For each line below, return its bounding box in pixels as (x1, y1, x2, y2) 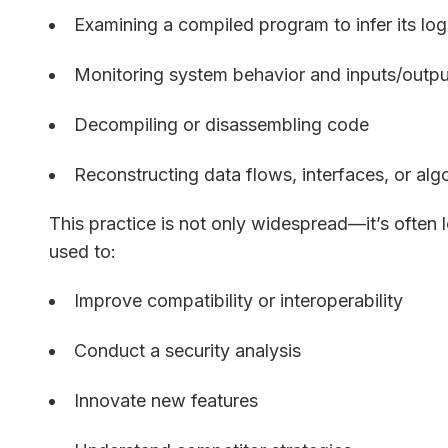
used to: (49, 241, 117, 262)
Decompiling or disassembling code (74, 114, 370, 135)
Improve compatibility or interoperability (74, 290, 404, 311)
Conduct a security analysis (74, 340, 302, 361)
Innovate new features (74, 390, 259, 411)
